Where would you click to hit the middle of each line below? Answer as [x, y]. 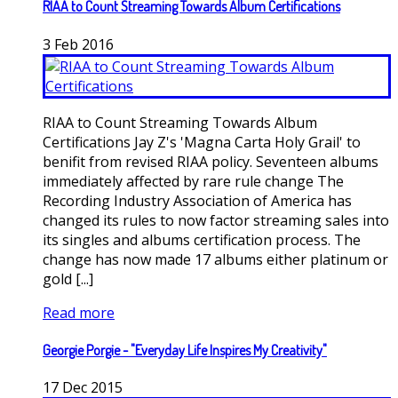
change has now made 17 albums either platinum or [215, 259]
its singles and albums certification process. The [202, 239]
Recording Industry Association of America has [197, 200]
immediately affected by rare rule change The [193, 181]
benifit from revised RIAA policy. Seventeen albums [211, 161]
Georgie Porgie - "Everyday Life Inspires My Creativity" [185, 350]
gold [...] [68, 279]
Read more [79, 312]
